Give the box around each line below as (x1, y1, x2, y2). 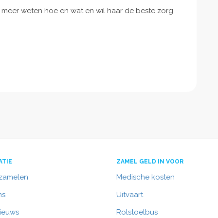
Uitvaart (116, 190, 143, 199)
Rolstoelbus (116, 208, 158, 217)
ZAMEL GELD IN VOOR (116, 158, 183, 165)
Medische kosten (116, 173, 175, 182)
